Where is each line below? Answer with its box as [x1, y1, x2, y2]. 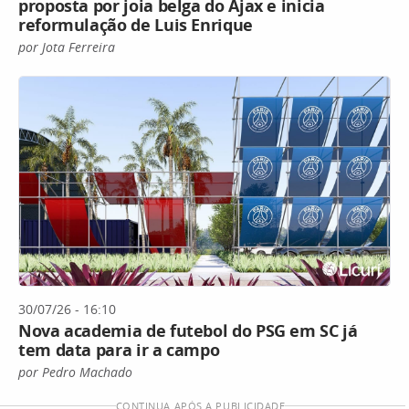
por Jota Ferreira [18, 38, 115, 57]
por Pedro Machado [18, 362, 132, 381]
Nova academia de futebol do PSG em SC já [18, 319, 358, 341]
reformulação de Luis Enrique [18, 14, 253, 37]
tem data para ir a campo [18, 338, 220, 361]
